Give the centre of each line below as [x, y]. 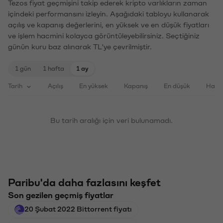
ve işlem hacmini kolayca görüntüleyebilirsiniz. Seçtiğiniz [104, 36]
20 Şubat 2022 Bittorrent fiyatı [78, 209]
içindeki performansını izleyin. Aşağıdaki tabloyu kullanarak [109, 14]
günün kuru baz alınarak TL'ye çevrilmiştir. [80, 47]
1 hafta [54, 69]
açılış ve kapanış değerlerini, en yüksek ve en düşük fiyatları [109, 25]
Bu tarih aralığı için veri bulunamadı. [111, 121]
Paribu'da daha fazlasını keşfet [84, 183]
